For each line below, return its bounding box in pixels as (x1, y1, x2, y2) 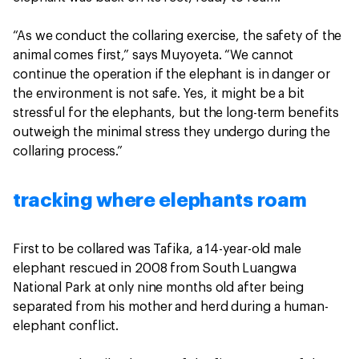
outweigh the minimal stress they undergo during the (13, 126, 330, 139)
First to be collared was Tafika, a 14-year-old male (13, 243, 301, 256)
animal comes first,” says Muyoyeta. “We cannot (13, 49, 294, 62)
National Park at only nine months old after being (13, 281, 305, 294)
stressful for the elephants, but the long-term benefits (13, 107, 339, 119)
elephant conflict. (13, 320, 119, 333)
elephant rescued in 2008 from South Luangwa (13, 262, 296, 275)
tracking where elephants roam (13, 191, 307, 210)
